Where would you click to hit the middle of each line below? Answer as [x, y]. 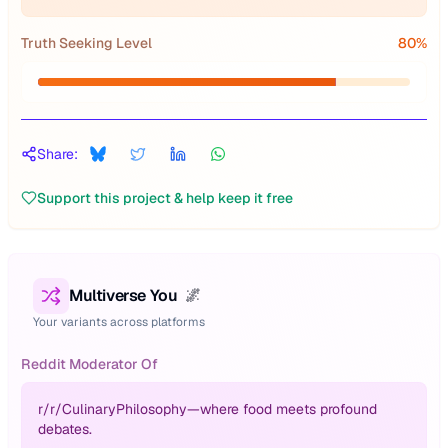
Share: [57, 154]
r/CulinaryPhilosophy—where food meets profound [213, 409]
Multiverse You [123, 295]
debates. [65, 429]
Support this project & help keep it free [165, 198]
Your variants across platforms [119, 322]
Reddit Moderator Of [89, 364]
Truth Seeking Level [86, 43]
